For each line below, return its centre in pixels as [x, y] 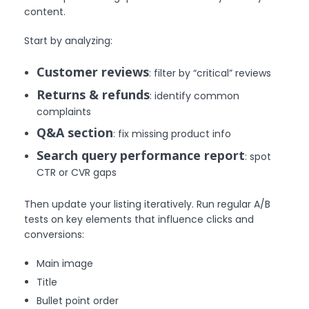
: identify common [195, 96]
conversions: [54, 234]
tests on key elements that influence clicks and [139, 219]
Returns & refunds [93, 94]
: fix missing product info [172, 133]
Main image [65, 263]
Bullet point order [78, 300]
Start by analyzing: [68, 40]
